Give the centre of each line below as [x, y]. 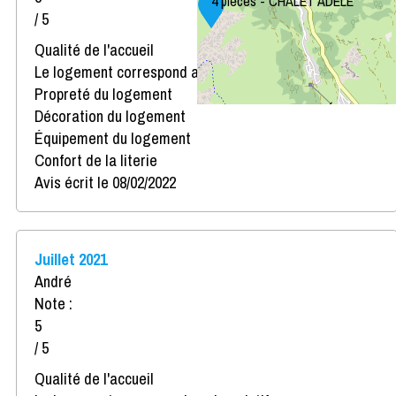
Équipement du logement [113, 138]
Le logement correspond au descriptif [152, 72]
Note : [53, 303]
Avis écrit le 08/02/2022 [105, 182]
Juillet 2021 [71, 259]
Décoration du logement [110, 116]
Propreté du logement [103, 94]
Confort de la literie [96, 160]
